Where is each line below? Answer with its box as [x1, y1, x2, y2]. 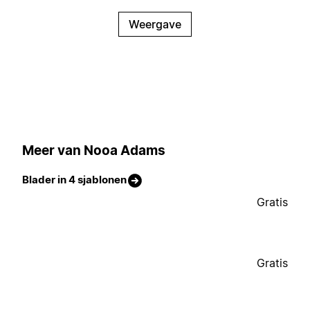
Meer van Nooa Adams [22, 142, 165, 158]
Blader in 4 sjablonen [22, 173, 127, 187]
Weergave [129, 17, 181, 32]
